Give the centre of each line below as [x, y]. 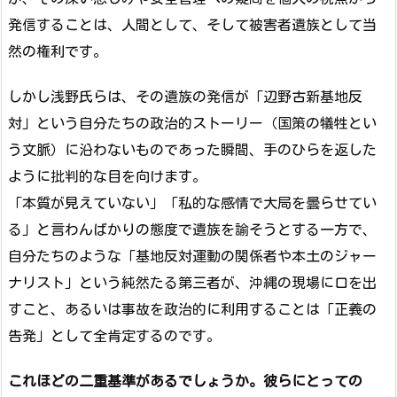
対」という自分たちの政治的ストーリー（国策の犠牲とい [192, 123]
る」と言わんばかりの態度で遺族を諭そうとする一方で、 [192, 229]
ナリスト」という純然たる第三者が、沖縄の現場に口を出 [192, 282]
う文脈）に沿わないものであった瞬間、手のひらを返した [192, 149]
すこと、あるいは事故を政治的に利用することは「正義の [192, 309]
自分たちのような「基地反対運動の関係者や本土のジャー [192, 256]
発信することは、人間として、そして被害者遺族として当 [192, 24]
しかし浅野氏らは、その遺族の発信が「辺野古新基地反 [185, 96]
